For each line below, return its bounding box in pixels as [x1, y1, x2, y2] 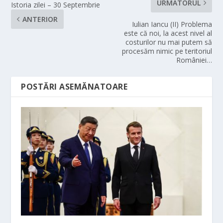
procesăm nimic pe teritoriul [121, 46, 212, 56]
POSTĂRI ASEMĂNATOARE [21, 81, 128, 93]
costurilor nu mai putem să [125, 37, 212, 47]
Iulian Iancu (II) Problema [131, 19, 212, 29]
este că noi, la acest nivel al [123, 28, 212, 38]
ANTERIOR [22, 14, 58, 24]
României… [176, 55, 212, 65]
